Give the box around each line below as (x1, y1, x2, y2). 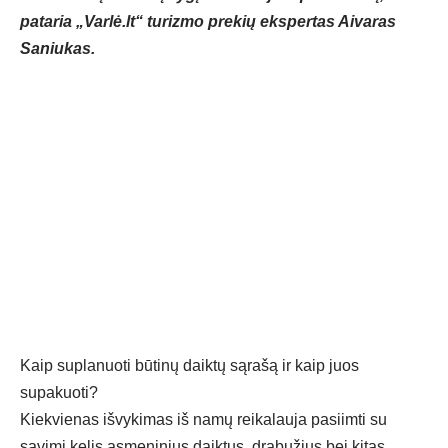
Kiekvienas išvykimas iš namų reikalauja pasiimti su (20, 411, 387, 429)
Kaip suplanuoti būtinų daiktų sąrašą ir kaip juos (20, 357, 359, 375)
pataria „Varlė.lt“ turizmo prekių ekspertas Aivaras (20, 13, 396, 31)
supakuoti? (20, 384, 98, 402)
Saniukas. (20, 40, 95, 58)
